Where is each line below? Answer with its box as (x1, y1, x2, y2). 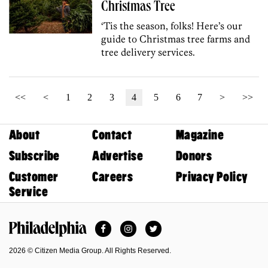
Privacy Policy (175, 169, 248, 184)
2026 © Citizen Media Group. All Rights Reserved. (9, 246, 171, 255)
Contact (92, 127, 132, 142)
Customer (9, 169, 59, 184)
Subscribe (9, 148, 60, 163)
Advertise (92, 148, 144, 163)
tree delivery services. (101, 46, 196, 58)
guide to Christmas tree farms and (101, 33, 251, 45)
